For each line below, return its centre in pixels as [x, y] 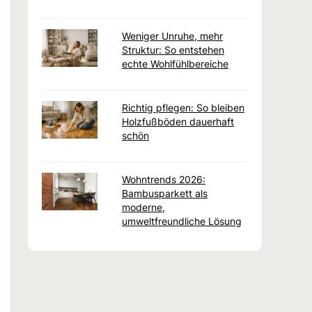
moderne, [143, 208]
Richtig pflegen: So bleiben [183, 108]
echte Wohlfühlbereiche [175, 64]
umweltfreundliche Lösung [182, 221]
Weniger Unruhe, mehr [172, 36]
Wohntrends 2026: [164, 180]
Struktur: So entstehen [173, 50]
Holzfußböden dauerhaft [178, 122]
